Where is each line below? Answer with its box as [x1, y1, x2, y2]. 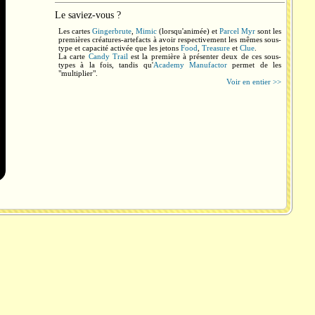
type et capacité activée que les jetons [58, 44, 181, 52]
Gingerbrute [92, 27, 131, 35]
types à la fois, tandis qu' [58, 60, 153, 69]
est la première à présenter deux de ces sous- [127, 52, 281, 60]
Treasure [202, 44, 230, 52]
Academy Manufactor [153, 60, 228, 69]
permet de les [227, 60, 282, 69]
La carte [58, 52, 89, 60]
